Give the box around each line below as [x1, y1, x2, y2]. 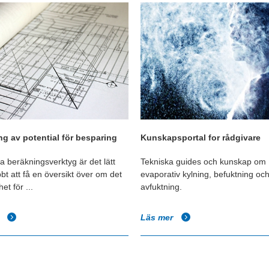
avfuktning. [141, 181, 182, 192]
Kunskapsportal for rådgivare [141, 132, 261, 142]
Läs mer [141, 212, 175, 222]
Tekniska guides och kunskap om [141, 156, 266, 166]
